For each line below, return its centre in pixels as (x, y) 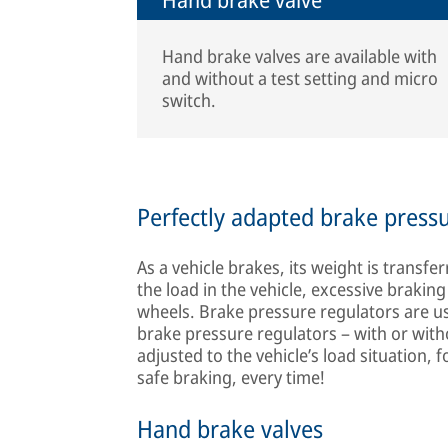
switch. (189, 100)
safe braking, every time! (231, 377)
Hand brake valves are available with (300, 56)
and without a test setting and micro (300, 78)
